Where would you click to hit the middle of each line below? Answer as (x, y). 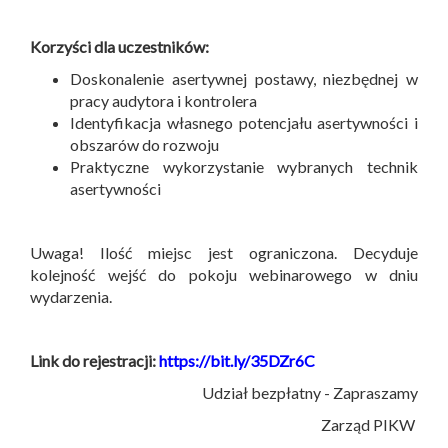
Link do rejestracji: (94, 361)
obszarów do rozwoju (144, 145)
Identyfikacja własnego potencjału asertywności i (244, 123)
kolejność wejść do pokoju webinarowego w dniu (224, 275)
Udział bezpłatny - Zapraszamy (310, 393)
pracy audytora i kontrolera (163, 101)
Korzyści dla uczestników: (119, 47)
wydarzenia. (72, 297)
